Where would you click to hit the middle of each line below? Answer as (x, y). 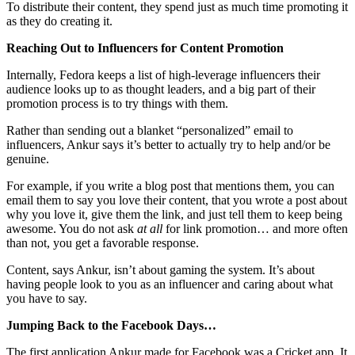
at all (150, 228)
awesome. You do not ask (72, 228)
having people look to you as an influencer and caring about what (170, 284)
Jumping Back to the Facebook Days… (111, 325)
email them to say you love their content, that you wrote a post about (177, 200)
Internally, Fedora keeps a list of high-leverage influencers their (163, 74)
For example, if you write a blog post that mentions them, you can (170, 185)
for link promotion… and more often (255, 228)
